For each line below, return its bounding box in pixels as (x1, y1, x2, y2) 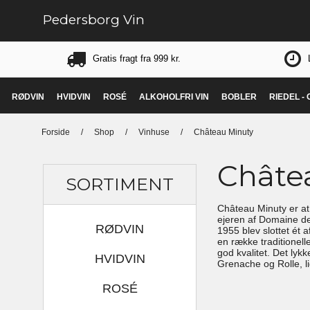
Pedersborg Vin (43, 12, 145, 28)
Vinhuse (138, 127, 170, 137)
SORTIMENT (66, 173, 174, 194)
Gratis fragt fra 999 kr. (92, 53, 181, 64)
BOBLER (221, 92, 257, 102)
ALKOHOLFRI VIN (139, 92, 209, 102)
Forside (41, 127, 70, 137)
